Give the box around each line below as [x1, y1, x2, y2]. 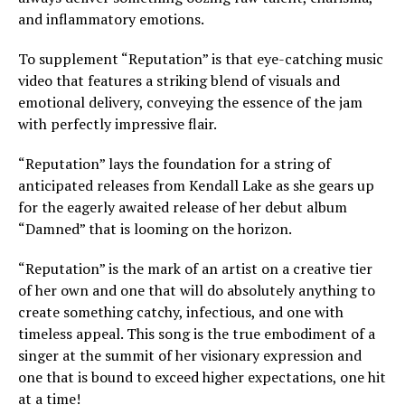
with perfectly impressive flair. [18, 113, 217, 134]
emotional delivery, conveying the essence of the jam [18, 91, 363, 112]
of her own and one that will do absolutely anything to [18, 279, 375, 300]
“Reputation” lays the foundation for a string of [18, 153, 331, 174]
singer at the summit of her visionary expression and [18, 344, 362, 365]
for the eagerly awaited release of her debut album [18, 196, 347, 217]
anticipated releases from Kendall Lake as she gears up [18, 174, 374, 195]
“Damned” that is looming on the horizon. [18, 218, 292, 239]
